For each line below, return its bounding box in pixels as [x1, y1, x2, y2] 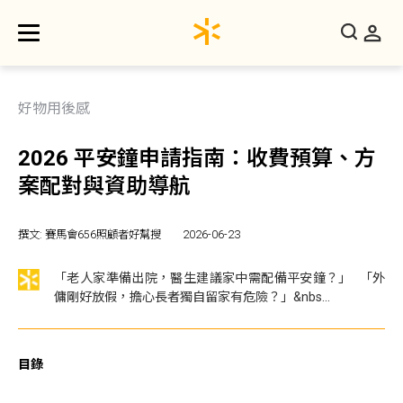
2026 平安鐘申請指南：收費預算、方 [18, 146, 376, 171]
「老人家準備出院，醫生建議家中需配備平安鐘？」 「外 [54, 271, 385, 285]
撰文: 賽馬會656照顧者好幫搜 [18, 228, 161, 241]
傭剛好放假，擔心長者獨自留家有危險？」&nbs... [54, 290, 330, 304]
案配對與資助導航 [18, 174, 191, 199]
